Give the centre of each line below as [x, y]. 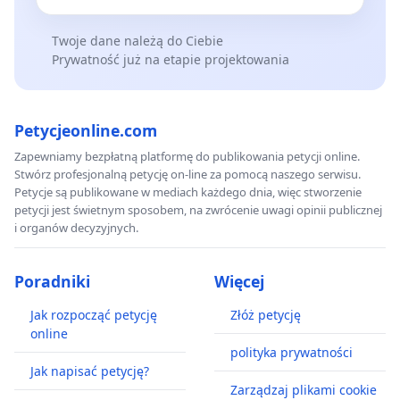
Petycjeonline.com [86, 131]
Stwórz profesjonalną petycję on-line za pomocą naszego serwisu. [187, 175]
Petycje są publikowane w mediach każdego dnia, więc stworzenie [188, 192]
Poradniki [52, 282]
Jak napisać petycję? [90, 371]
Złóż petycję [266, 315]
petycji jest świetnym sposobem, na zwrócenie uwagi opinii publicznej [198, 210]
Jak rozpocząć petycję [94, 315]
